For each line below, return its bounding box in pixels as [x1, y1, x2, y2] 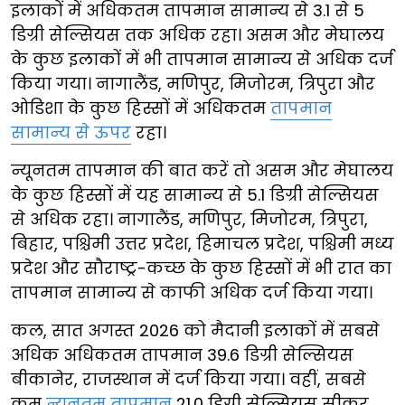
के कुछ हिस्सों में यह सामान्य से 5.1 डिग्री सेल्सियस [11, 184, 379, 207]
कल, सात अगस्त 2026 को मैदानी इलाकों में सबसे [11, 319, 380, 343]
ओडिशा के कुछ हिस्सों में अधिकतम [11, 97, 270, 120]
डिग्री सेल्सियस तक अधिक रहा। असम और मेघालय [11, 24, 384, 47]
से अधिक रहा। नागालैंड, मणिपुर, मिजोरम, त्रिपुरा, [11, 208, 368, 231]
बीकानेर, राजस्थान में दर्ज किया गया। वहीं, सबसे [11, 368, 366, 391]
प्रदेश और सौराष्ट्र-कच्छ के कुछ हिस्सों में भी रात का [11, 257, 391, 280]
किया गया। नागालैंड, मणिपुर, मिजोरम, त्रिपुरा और [11, 72, 375, 96]
